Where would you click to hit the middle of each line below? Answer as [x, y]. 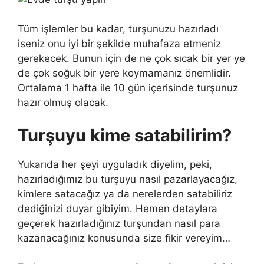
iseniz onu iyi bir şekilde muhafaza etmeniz [119, 44]
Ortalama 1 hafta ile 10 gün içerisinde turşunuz [128, 88]
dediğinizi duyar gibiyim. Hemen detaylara [118, 208]
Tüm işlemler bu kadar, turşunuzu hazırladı [118, 29]
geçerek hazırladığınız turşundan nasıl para [119, 223]
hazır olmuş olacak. [63, 103]
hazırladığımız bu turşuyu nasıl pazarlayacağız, [128, 179]
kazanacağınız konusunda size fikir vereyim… [124, 238]
